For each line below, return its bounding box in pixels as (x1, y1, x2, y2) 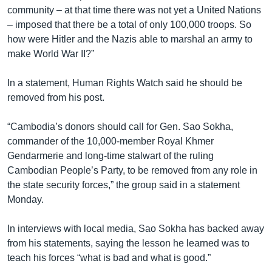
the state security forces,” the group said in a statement (7, 179, 240, 190)
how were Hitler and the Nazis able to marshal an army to (7, 33, 253, 44)
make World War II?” (7, 48, 94, 59)
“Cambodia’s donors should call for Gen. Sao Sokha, (7, 121, 233, 132)
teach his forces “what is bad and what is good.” (7, 252, 211, 263)
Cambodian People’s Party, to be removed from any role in (7, 165, 257, 175)
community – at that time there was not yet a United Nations (7, 4, 261, 15)
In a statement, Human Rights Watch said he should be (7, 77, 242, 88)
